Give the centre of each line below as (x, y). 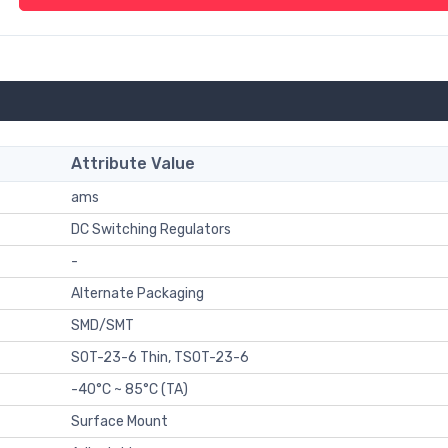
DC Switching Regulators (151, 229)
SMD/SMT (102, 325)
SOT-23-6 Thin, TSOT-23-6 (160, 357)
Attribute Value (133, 163)
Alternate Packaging (137, 293)
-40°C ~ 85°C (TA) (129, 389)
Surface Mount (119, 421)
